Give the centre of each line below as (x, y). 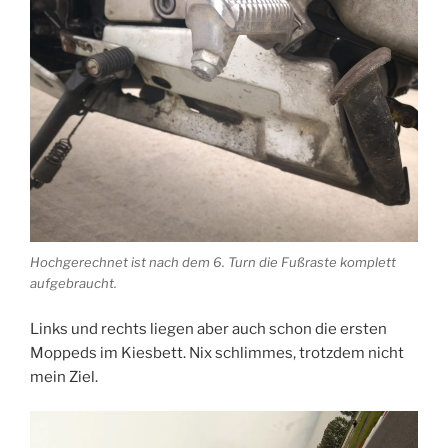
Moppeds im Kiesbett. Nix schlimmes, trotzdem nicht (217, 352)
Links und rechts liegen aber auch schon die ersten (208, 328)
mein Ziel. (64, 376)
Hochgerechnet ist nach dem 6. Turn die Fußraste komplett (213, 262)
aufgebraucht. (73, 283)
